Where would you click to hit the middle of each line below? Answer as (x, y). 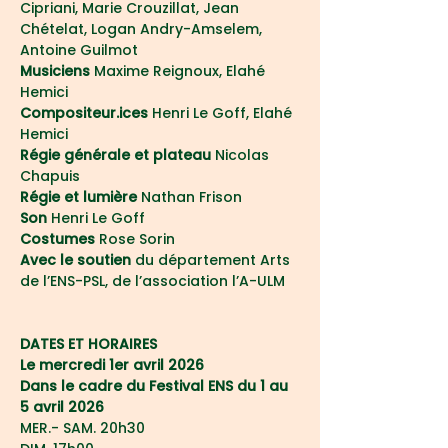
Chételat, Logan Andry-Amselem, (143, 29)
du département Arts (212, 260)
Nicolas (244, 155)
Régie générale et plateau (117, 155)
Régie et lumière (78, 197)
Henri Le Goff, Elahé (222, 113)
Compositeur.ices (84, 113)
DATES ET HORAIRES (88, 344)
